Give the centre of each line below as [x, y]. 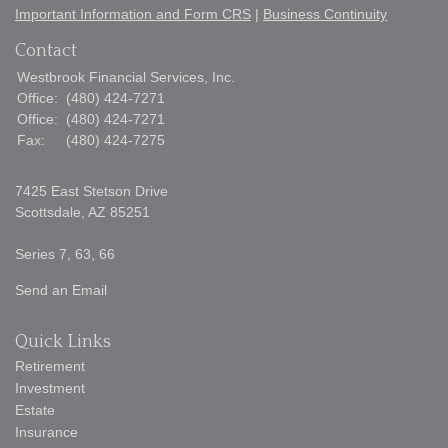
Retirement [50, 366]
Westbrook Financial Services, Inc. [126, 77]
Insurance [46, 432]
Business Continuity [325, 14]
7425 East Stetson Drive [91, 191]
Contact [46, 51]
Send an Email [61, 290]
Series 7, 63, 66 [65, 254]
